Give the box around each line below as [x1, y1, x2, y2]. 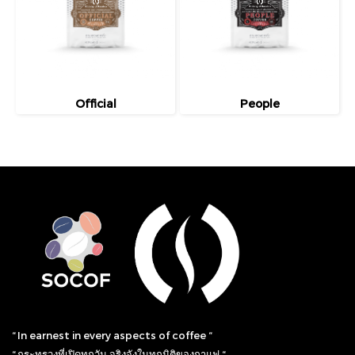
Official [74, 97, 116, 110]
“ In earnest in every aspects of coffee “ [12, 328, 212, 342]
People [239, 97, 280, 110]
